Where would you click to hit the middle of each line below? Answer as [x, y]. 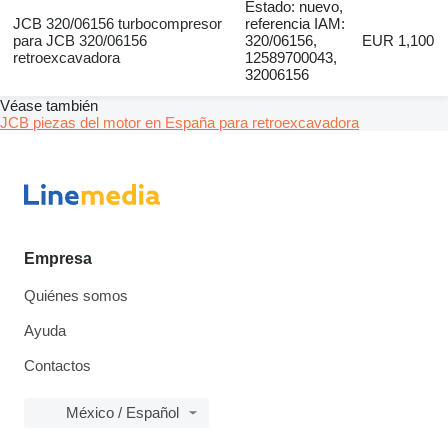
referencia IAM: [295, 23]
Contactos [57, 365]
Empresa [58, 258]
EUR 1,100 [398, 40]
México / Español [122, 412]
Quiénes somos [76, 295]
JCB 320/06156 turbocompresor [117, 23]
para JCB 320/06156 [79, 40]
